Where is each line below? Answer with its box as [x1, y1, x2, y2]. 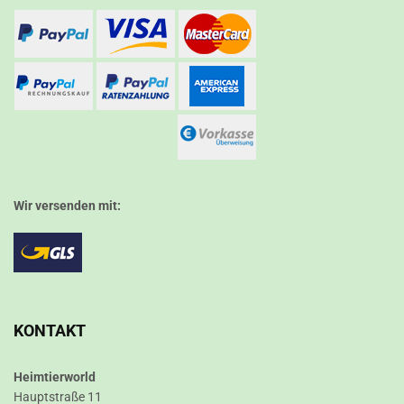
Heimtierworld [14, 370, 96, 384]
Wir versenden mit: [14, 198, 121, 213]
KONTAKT [14, 322, 86, 340]
